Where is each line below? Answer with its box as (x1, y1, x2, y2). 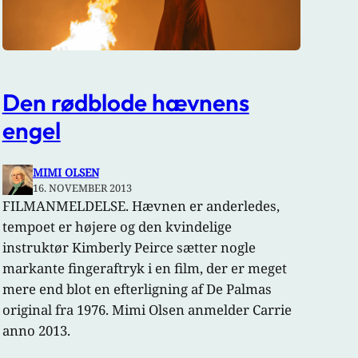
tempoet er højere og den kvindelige (2, 217, 232, 237)
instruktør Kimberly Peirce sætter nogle (2, 238, 256, 257)
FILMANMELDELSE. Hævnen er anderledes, (2, 197, 280, 216)
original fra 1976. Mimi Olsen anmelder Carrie (2, 300, 292, 320)
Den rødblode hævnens (2, 86, 249, 117)
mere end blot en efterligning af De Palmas (2, 280, 272, 299)
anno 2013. (2, 321, 70, 340)
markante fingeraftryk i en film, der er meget (2, 259, 287, 278)
